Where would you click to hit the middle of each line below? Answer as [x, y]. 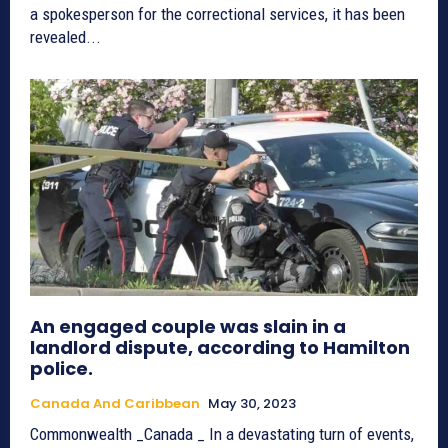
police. [61, 369]
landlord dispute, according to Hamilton [220, 348]
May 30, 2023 [252, 404]
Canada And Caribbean [115, 404]
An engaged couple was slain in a [188, 327]
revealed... [65, 37]
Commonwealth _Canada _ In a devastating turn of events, [222, 434]
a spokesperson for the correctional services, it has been [217, 14]
